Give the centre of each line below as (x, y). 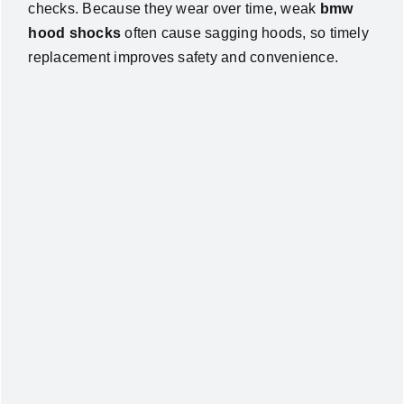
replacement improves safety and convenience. (184, 58)
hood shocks (75, 33)
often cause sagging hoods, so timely (245, 33)
